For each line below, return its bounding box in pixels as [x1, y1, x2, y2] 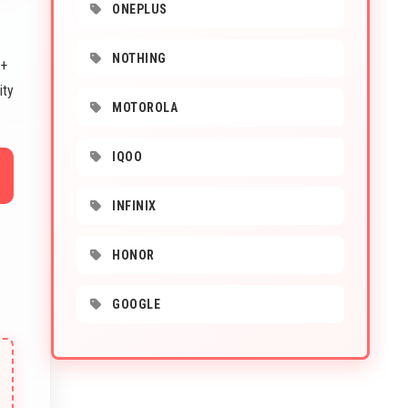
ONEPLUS [108, 2, 168, 16]
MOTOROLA [108, 100, 178, 115]
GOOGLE [108, 297, 160, 311]
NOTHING [108, 51, 167, 66]
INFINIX [108, 199, 157, 213]
